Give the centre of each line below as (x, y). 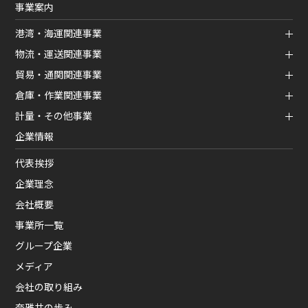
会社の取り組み (49, 286)
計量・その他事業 (54, 116)
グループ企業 (44, 245)
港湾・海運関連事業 (59, 33)
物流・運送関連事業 (59, 54)
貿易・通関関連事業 (59, 75)
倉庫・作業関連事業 (59, 95)
